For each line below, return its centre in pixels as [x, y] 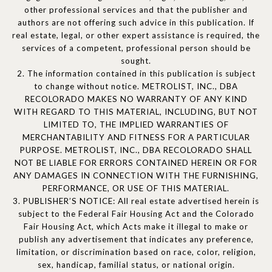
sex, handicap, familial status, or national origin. [136, 265]
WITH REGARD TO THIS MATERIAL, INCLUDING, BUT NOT [136, 112]
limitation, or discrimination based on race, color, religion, [136, 252]
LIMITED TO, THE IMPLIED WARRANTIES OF [136, 125]
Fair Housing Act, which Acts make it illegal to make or [136, 227]
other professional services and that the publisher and [136, 10]
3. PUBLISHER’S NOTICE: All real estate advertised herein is [136, 201]
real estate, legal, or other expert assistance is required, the [136, 36]
